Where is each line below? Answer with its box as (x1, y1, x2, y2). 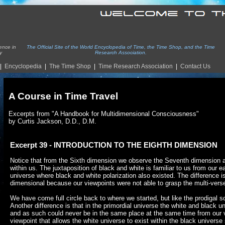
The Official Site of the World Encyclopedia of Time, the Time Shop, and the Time (26, 44, 215, 50)
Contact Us (180, 63, 210, 70)
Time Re (98, 63, 122, 70)
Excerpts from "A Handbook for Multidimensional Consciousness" (9, 109, 199, 118)
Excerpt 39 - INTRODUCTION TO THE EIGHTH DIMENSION (10, 140, 217, 149)
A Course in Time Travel (9, 90, 118, 101)
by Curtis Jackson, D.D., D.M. (9, 117, 96, 125)
